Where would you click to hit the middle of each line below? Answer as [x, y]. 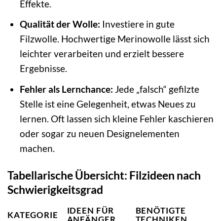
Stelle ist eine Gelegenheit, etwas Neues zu [108, 104]
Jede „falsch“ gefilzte [156, 89]
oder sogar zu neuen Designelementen [99, 133]
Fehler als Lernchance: [66, 89]
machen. [37, 148]
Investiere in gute [137, 24]
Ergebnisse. [43, 69]
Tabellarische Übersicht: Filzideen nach [104, 175]
